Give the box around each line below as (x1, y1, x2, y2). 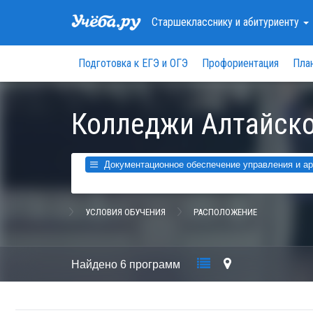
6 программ (120, 258, 183, 270)
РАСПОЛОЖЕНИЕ (194, 206, 257, 217)
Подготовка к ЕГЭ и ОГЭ (78, 57, 188, 71)
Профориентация (202, 57, 279, 71)
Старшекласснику (152, 15, 236, 29)
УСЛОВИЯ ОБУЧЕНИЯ (85, 206, 166, 217)
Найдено (71, 258, 120, 270)
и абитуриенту (235, 15, 303, 29)
